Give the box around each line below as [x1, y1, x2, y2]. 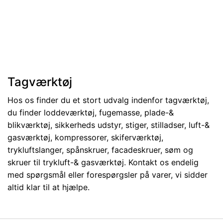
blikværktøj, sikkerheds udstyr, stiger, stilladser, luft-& [7, 120, 210, 130]
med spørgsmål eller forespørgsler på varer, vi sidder [7, 170, 208, 180]
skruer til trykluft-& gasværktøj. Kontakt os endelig [7, 157, 199, 167]
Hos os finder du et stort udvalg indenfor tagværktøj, [7, 95, 209, 105]
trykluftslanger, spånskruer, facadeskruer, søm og [7, 145, 193, 155]
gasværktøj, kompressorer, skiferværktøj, [7, 132, 163, 142]
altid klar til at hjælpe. [7, 182, 92, 192]
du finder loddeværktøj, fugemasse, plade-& [7, 108, 174, 117]
